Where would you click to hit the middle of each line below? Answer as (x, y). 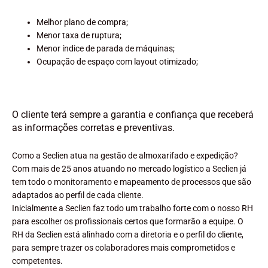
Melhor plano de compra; (83, 22)
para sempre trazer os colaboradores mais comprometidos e (124, 247)
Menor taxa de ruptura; (79, 36)
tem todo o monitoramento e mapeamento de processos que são (132, 182)
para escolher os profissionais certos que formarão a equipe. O (128, 221)
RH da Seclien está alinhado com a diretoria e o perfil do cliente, (128, 234)
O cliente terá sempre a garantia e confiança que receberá (133, 114)
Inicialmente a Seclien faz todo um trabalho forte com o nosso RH (133, 208)
